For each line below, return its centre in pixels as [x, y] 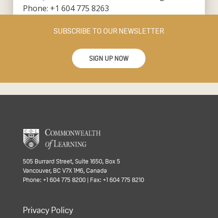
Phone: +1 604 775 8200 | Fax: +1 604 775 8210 [83, 180]
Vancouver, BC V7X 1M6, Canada [65, 171]
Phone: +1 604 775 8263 [66, 8]
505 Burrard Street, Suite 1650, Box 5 [71, 161]
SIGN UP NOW [109, 59]
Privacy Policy [48, 210]
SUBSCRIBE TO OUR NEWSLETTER [109, 31]
